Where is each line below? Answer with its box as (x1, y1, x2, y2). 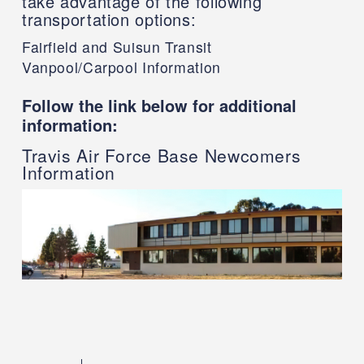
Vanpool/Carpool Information (21, 57, 221, 78)
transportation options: (21, 7, 197, 32)
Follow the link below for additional (21, 93, 297, 118)
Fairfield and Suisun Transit (21, 37, 212, 58)
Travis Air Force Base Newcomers (21, 143, 301, 168)
